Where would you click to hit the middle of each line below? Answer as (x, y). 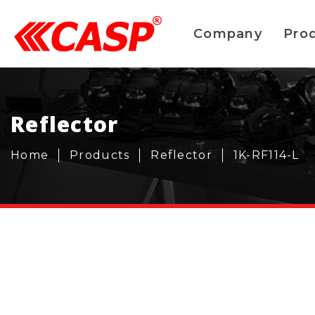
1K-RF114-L (266, 155)
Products (100, 155)
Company (228, 34)
